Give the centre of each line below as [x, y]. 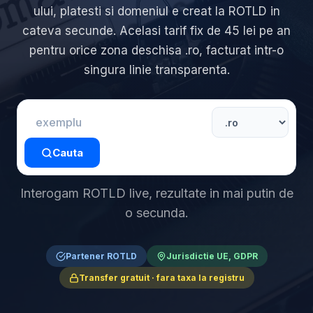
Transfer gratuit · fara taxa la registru [161, 278]
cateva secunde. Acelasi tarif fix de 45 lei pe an [156, 31]
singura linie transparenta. [156, 70]
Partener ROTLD [101, 256]
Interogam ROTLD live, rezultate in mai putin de [156, 193]
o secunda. [156, 213]
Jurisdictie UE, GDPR [212, 256]
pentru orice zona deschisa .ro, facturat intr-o [156, 50]
